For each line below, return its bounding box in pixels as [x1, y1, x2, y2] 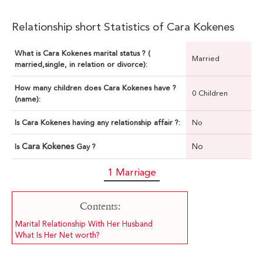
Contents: [79, 200, 120, 213]
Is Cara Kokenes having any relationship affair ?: [15, 118, 180, 127]
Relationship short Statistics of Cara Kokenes [12, 20, 234, 34]
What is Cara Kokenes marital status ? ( [15, 49, 150, 58]
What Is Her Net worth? [15, 231, 100, 240]
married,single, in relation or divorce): [15, 60, 147, 69]
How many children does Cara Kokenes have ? [15, 83, 176, 93]
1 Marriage [107, 166, 156, 178]
